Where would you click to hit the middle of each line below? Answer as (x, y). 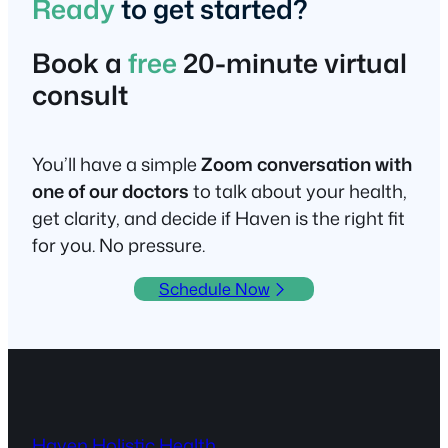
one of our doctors (110, 191)
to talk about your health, (298, 191)
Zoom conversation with (306, 164)
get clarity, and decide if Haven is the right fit (218, 218)
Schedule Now (214, 289)
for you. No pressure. (118, 245)
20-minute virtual (292, 62)
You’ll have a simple (116, 164)
